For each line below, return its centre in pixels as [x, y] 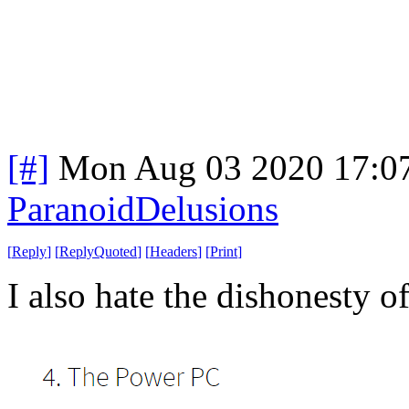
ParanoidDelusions [143, 208]
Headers [173, 251]
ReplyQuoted [98, 251]
